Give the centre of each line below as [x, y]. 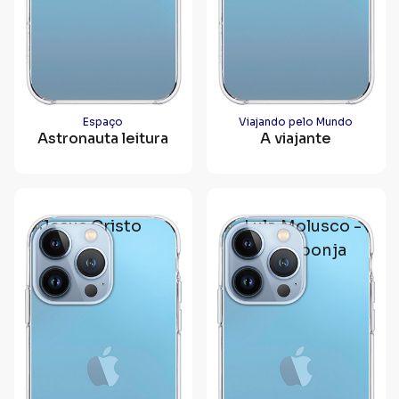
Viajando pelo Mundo [296, 122]
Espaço [103, 122]
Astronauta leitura [103, 138]
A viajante [296, 138]
